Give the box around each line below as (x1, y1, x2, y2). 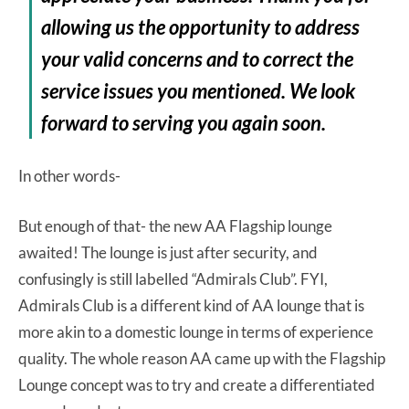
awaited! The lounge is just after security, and (18, 242, 318, 262)
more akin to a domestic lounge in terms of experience (18, 321, 373, 341)
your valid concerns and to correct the (41, 46, 354, 71)
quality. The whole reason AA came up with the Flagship (18, 348, 385, 368)
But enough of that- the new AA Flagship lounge (18, 215, 332, 236)
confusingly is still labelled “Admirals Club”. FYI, (18, 268, 328, 288)
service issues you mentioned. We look (41, 78, 356, 103)
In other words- (18, 165, 121, 185)
